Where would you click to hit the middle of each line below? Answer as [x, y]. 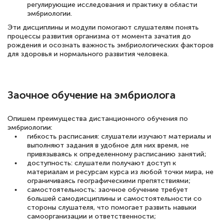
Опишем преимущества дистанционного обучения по [98, 118]
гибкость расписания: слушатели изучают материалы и [119, 136]
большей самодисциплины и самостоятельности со [114, 198]
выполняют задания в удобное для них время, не [108, 145]
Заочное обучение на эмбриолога [92, 95]
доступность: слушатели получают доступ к [102, 163]
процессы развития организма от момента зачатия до [99, 37]
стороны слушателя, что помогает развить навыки [112, 207]
